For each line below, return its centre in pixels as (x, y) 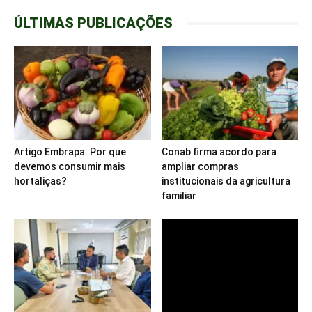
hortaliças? (40, 181)
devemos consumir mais (70, 167)
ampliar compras (200, 167)
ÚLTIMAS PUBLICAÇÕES (93, 23)
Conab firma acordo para (219, 152)
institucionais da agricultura (226, 181)
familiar (179, 196)
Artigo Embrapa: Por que (70, 152)
